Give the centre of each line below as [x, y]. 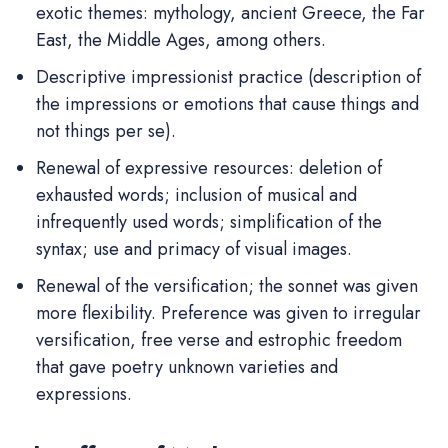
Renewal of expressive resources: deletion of [209, 168]
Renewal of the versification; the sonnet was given [227, 286]
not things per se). [106, 131]
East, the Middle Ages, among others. [181, 40]
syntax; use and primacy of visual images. [194, 249]
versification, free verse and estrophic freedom [219, 340]
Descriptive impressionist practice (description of [228, 77]
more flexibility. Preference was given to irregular [228, 313]
